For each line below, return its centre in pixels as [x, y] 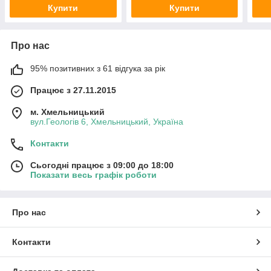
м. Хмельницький [67, 112]
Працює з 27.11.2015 [73, 90]
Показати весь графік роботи [93, 175]
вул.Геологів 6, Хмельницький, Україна [107, 122]
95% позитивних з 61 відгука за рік [98, 69]
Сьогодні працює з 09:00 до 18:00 [102, 165]
